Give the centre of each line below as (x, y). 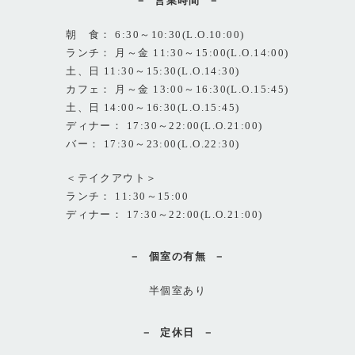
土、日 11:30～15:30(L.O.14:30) (153, 71)
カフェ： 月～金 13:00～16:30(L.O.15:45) (177, 89)
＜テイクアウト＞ (112, 178)
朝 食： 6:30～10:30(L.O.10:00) (155, 34)
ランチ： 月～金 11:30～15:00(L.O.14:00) (177, 53)
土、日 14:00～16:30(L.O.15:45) (153, 107)
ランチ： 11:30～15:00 (128, 196)
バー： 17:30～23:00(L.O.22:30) (153, 144)
